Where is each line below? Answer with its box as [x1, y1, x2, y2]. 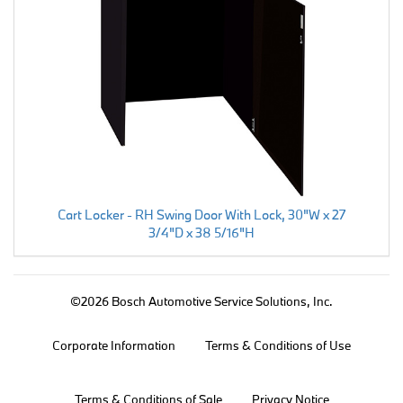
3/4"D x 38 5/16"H [148, 223, 255, 241]
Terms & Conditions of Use [205, 336, 351, 354]
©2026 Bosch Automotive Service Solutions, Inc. [70, 292, 333, 309]
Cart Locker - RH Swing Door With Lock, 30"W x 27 [58, 205, 345, 223]
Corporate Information [52, 336, 175, 354]
